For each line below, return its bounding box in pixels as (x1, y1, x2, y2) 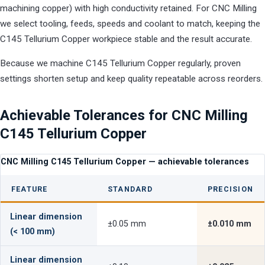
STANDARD (108, 184, 153, 193)
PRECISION (208, 184, 254, 193)
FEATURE (11, 184, 48, 193)
